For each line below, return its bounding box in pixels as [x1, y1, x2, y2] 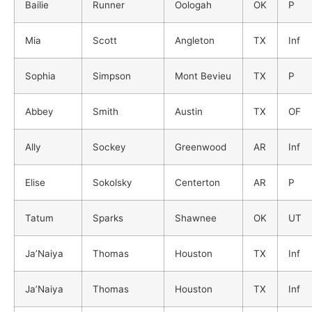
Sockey [93, 141, 126, 153]
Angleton [175, 34, 214, 46]
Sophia [25, 70, 56, 81]
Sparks [93, 212, 123, 224]
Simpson [93, 70, 131, 81]
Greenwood [175, 141, 226, 153]
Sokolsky [93, 176, 132, 188]
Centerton [175, 176, 220, 188]
